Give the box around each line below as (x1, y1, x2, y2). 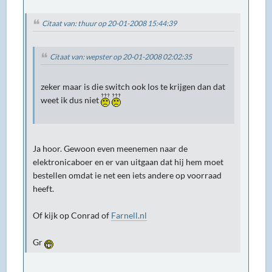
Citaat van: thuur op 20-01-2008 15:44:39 (42, 19, 177, 29)
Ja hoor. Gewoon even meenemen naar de (33, 143, 188, 154)
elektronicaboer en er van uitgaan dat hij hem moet (33, 157, 224, 167)
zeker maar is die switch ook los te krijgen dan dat (41, 81, 226, 92)
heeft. (33, 183, 55, 194)
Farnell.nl (111, 210, 148, 220)
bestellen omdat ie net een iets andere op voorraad (33, 170, 222, 180)
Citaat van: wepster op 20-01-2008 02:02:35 (50, 52, 192, 61)
